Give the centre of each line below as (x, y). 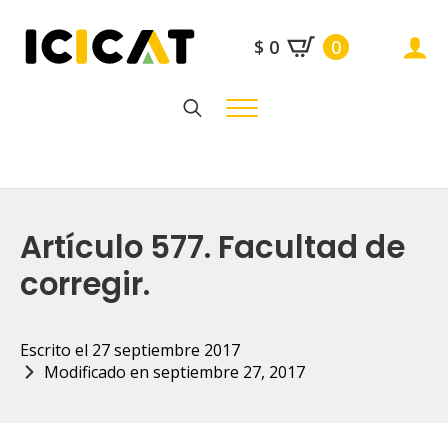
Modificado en (98, 372)
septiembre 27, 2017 (229, 372)
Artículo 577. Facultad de (212, 247)
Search (202, 136)
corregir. (85, 284)
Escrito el (56, 350)
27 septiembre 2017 (166, 350)
